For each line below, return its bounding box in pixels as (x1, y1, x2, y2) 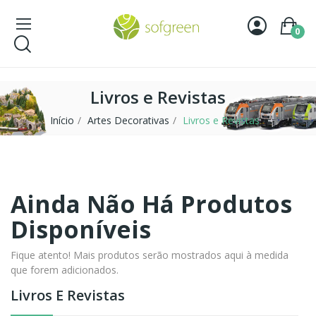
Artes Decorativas (87, 114, 169, 127)
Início (49, 114, 74, 127)
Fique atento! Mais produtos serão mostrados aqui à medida (11, 248, 288, 262)
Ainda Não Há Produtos (11, 188, 292, 220)
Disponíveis (11, 213, 151, 245)
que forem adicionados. (11, 263, 119, 276)
